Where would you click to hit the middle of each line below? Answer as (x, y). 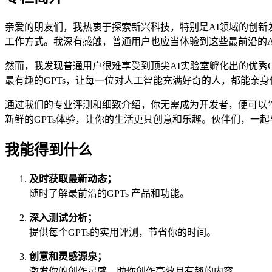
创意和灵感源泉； (68, 257)
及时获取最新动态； (73, 179)
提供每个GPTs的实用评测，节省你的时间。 (123, 233)
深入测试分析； (63, 218)
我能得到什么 (49, 150)
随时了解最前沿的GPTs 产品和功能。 (109, 194)
